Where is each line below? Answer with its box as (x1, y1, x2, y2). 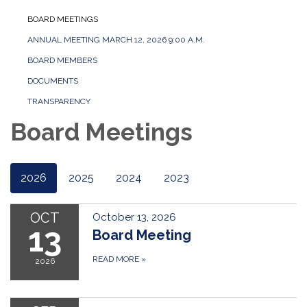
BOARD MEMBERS (27, 56, 97, 66)
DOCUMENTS (27, 76, 78, 86)
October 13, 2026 (93, 211, 176, 224)
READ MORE (93, 254, 141, 265)
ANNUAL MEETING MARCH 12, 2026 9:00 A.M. (27, 35, 205, 45)
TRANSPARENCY (27, 97, 90, 107)
